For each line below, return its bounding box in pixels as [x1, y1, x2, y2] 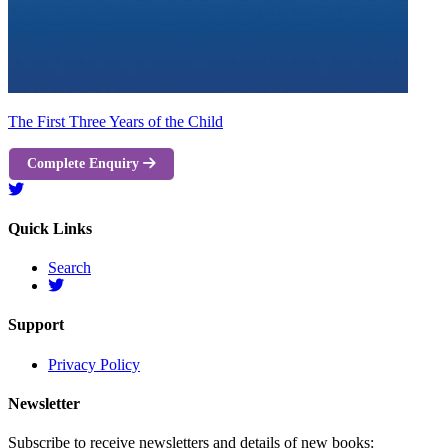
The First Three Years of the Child [8, 113, 223, 131]
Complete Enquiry [27, 155, 143, 172]
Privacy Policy [48, 355, 140, 373]
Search [48, 259, 91, 277]
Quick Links [8, 219, 92, 237]
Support [8, 316, 64, 334]
